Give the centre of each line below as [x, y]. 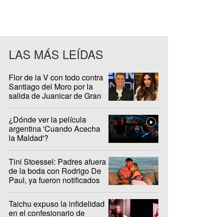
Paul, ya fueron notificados [54, 180]
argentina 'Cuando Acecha [54, 128]
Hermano [25, 105]
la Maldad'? [29, 138]
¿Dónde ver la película [47, 119]
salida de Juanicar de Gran [55, 96]
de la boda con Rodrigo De [55, 170]
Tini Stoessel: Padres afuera [57, 161]
